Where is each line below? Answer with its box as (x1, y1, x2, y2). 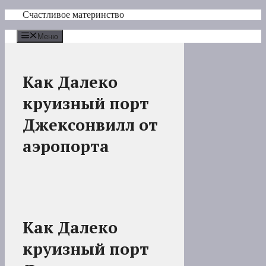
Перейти (4, 9, 39, 19)
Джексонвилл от (23, 114, 158, 136)
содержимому (4, 30, 60, 40)
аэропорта (23, 135, 109, 157)
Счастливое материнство (23, 9, 124, 20)
